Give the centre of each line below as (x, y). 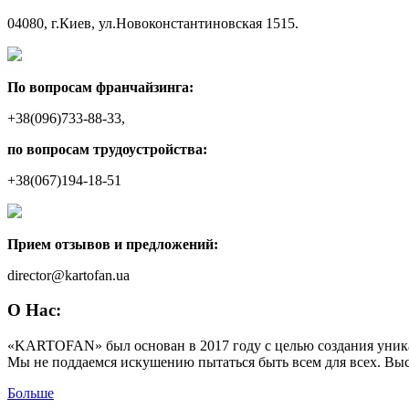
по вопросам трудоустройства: (107, 149)
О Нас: (34, 310)
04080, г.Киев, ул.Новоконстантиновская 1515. (153, 23)
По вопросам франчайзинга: (100, 87)
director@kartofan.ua (68, 275)
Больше (31, 393)
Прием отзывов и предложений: (113, 244)
